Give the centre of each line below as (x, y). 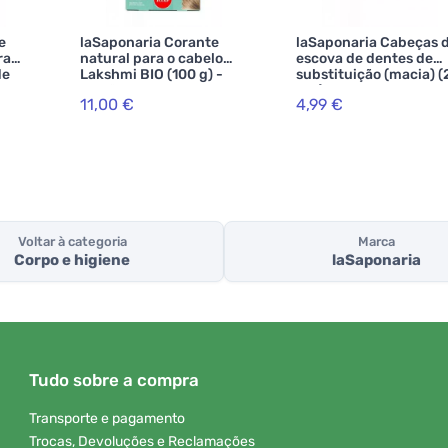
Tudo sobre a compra (114, 380)
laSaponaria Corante (149, 42)
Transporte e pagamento (107, 419)
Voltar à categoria (72, 242)
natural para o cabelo (151, 58)
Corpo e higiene (72, 260)
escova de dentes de (364, 58)
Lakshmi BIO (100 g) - (151, 74)
